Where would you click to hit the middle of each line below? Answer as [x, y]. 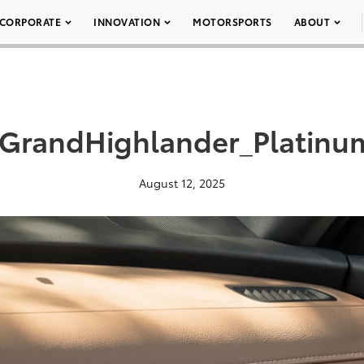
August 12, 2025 [182, 183]
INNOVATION [127, 22]
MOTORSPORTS [232, 22]
